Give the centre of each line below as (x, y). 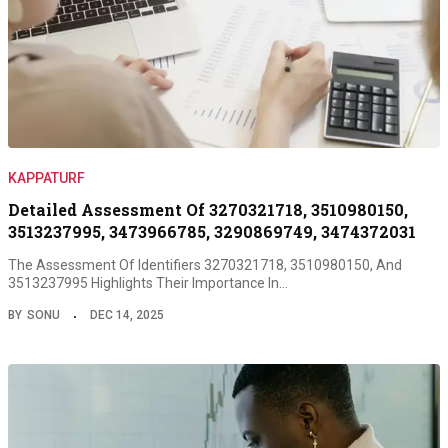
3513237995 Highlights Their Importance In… (148, 283)
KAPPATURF (46, 178)
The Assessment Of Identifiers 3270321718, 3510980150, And (205, 265)
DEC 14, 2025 (127, 315)
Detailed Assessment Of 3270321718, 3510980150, (208, 210)
